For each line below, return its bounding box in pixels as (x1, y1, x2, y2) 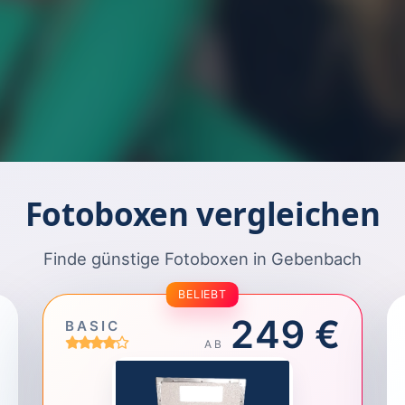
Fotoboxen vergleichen (24, 192, 381, 235)
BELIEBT (178, 287, 227, 301)
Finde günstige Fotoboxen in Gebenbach (42, 248, 362, 268)
